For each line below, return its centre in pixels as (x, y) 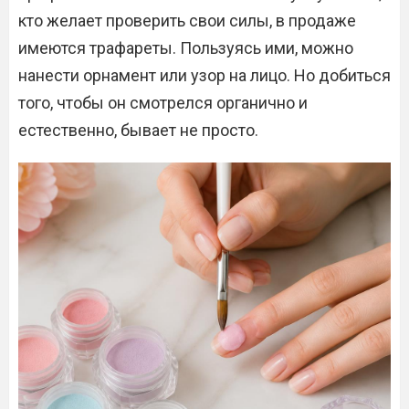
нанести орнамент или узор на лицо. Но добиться (204, 75)
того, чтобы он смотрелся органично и (163, 103)
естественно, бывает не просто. (138, 130)
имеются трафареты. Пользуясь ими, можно (186, 48)
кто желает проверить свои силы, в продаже (187, 21)
